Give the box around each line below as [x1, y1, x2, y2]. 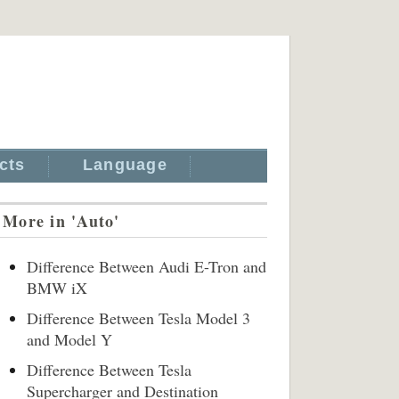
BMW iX [27, 277, 87, 298]
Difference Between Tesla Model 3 [27, 307, 250, 329]
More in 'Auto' [3, 209, 120, 232]
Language [82, 156, 167, 174]
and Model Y [27, 329, 112, 350]
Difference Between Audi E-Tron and [27, 256, 266, 277]
